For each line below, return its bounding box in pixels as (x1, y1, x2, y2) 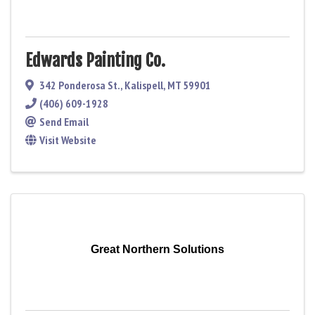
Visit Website (39, 132, 96, 147)
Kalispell (124, 77, 163, 92)
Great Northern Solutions (91, 243, 224, 255)
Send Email (39, 114, 89, 129)
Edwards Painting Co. (25, 49, 165, 71)
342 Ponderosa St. (39, 77, 120, 92)
